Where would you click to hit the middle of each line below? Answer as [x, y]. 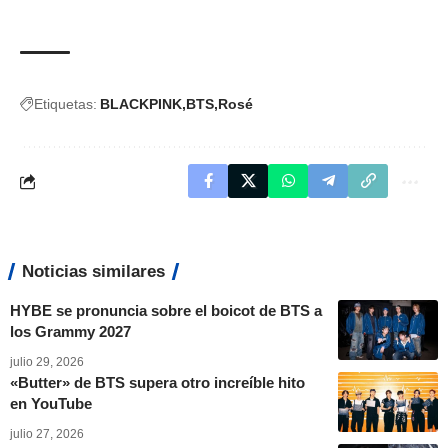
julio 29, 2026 [47, 362]
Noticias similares [93, 271]
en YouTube [51, 403]
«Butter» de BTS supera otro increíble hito [157, 382]
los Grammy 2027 [70, 331]
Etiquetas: [65, 104]
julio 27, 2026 [47, 434]
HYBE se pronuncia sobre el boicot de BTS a [166, 310]
